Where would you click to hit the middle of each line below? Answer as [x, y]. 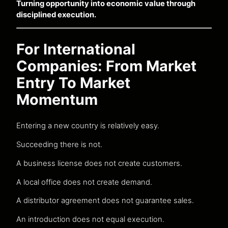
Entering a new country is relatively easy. [88, 126]
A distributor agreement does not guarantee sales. [105, 201]
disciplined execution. [56, 15]
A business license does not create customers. [99, 163]
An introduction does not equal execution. [90, 220]
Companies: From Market [106, 66]
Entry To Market [73, 83]
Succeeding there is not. [59, 144]
